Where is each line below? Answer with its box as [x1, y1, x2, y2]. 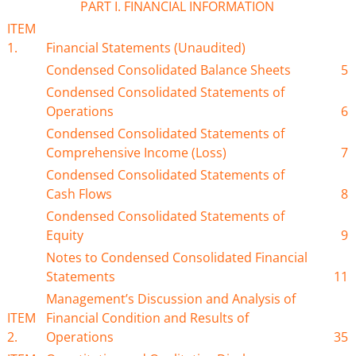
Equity [46, 226, 84, 245]
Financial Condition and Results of [46, 309, 250, 327]
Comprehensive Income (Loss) [46, 144, 227, 162]
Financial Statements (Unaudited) [46, 39, 246, 57]
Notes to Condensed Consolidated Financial [46, 249, 308, 267]
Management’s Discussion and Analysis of [46, 290, 296, 308]
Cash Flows [46, 185, 113, 203]
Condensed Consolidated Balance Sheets [46, 61, 292, 79]
